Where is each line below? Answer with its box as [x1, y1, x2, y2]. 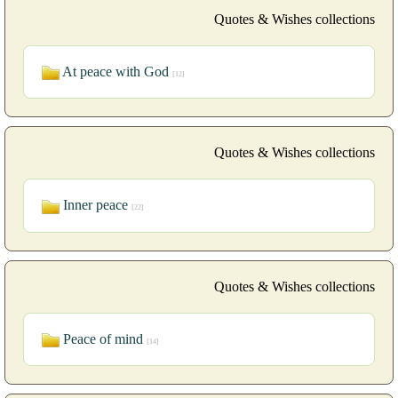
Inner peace [60, 197, 131, 213]
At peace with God [60, 64, 172, 80]
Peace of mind [60, 330, 147, 346]
